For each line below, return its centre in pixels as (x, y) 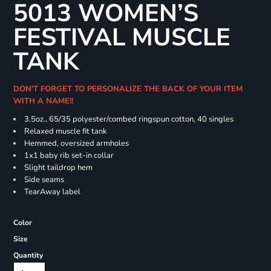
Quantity (28, 256)
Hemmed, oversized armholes (77, 144)
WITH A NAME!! (45, 101)
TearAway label (52, 192)
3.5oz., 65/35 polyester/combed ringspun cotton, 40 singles (129, 119)
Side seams (44, 180)
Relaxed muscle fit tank (65, 132)
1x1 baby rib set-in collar (69, 156)
